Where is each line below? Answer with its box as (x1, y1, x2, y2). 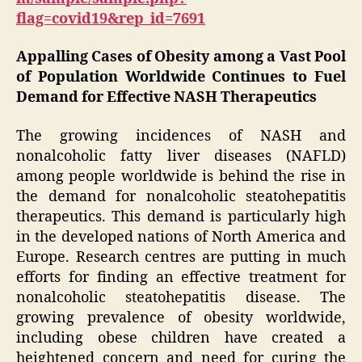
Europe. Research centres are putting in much (16, 247, 346, 267)
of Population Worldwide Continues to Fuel (16, 68, 346, 87)
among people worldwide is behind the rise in (16, 166, 346, 186)
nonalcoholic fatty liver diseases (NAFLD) (16, 146, 346, 166)
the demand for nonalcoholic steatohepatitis (16, 187, 346, 206)
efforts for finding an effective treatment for (16, 267, 346, 287)
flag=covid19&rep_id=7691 (16, 9, 205, 28)
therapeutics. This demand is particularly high (16, 207, 346, 226)
